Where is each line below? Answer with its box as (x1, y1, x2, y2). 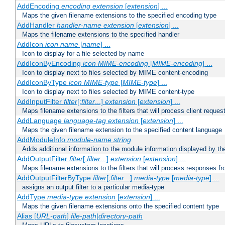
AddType (17, 193, 47, 201)
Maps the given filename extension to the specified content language (22, 126, 222, 134)
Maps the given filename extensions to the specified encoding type (22, 12, 216, 20)
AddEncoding (17, 2, 61, 11)
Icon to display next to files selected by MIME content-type (22, 88, 194, 96)
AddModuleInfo (17, 136, 67, 144)
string (113, 136, 131, 144)
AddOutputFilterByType (17, 174, 93, 182)
